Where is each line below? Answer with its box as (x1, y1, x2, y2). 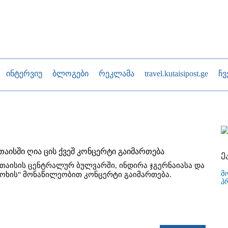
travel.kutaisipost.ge (145, 69, 208, 78)
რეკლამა (99, 69, 134, 78)
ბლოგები (52, 69, 89, 78)
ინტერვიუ (6, 69, 42, 78)
